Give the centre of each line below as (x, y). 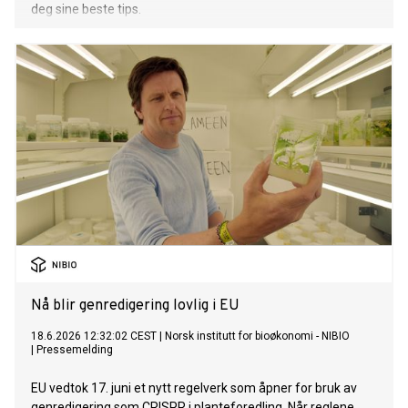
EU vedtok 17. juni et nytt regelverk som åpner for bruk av (194, 388)
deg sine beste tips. (86, 10)
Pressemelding (75, 350)
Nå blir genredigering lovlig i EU (135, 306)
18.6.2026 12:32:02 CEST (94, 337)
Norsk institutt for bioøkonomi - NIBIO (257, 337)
